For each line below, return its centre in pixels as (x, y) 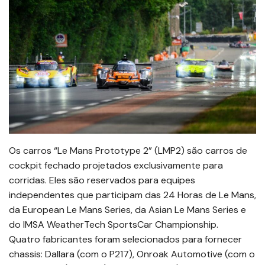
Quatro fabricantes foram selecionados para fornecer (125, 239)
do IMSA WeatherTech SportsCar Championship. (114, 224)
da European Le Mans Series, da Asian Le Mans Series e (127, 210)
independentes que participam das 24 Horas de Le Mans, (132, 195)
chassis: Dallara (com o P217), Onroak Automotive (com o (132, 254)
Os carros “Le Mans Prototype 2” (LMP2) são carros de (128, 151)
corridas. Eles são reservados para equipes (102, 180)
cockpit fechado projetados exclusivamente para (116, 165)
